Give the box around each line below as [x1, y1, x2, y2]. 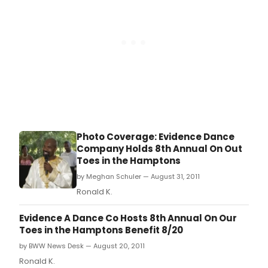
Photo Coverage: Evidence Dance [77, 130, 234, 144]
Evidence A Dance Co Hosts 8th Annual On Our [19, 212, 237, 225]
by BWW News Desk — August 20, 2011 [19, 241, 145, 251]
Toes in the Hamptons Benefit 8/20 [19, 224, 183, 237]
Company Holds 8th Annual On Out [77, 142, 242, 156]
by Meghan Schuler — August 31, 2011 [77, 172, 200, 182]
